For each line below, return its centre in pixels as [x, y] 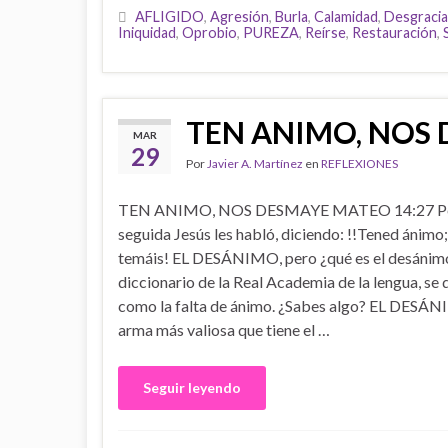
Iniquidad [147, 32]
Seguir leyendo [192, 387]
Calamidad [346, 16]
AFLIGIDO [169, 16]
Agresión [239, 16]
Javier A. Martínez [255, 163]
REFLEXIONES [359, 163]
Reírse [325, 32]
